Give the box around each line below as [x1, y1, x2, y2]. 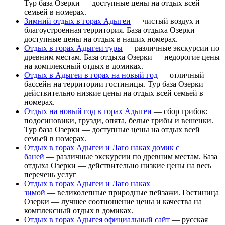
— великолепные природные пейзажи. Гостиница [45, 188, 219, 197]
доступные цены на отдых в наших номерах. [24, 34, 178, 43]
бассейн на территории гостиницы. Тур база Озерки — [24, 79, 213, 88]
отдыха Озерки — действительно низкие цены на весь [24, 161, 211, 170]
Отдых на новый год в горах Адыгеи [24, 106, 152, 116]
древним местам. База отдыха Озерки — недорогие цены [24, 52, 220, 61]
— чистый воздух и [131, 16, 200, 25]
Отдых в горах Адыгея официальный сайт [24, 215, 170, 224]
